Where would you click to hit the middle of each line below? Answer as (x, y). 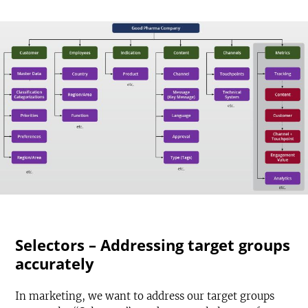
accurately (55, 263)
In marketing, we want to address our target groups (145, 296)
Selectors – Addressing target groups (153, 244)
